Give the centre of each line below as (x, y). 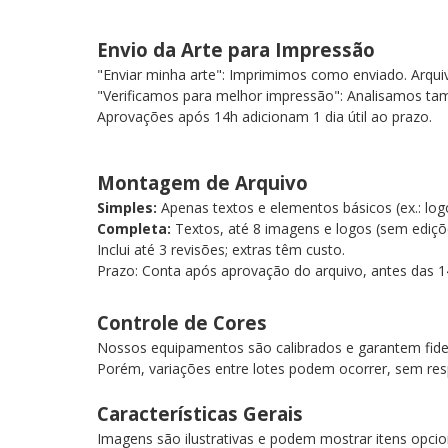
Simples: (127, 207)
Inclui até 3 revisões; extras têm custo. (225, 249)
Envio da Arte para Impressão (241, 49)
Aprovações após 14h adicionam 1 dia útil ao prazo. (264, 116)
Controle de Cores (187, 322)
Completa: (134, 228)
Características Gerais (205, 413)
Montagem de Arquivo (207, 182)
